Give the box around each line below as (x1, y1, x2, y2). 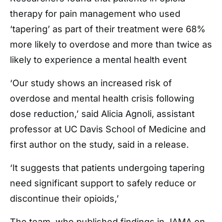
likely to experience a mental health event (10, 55, 187, 65)
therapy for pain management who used (10, 8, 180, 19)
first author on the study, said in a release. (10, 139, 189, 150)
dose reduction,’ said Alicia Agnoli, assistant (10, 109, 195, 119)
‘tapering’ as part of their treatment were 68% (10, 24, 206, 34)
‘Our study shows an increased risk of (10, 78, 172, 88)
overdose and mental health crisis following (10, 93, 194, 104)
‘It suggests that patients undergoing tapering (10, 163, 205, 173)
